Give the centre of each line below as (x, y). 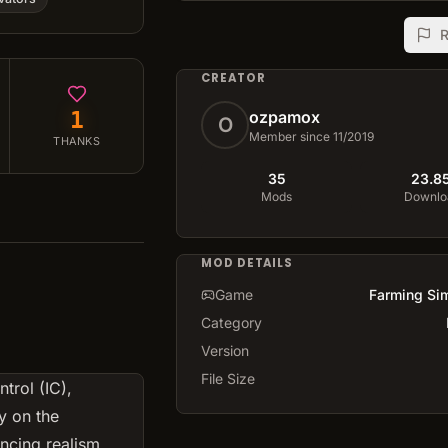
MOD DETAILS (247, 262)
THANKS (76, 140)
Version (225, 351)
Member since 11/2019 (311, 136)
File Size (228, 379)
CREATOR (233, 77)
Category (231, 323)
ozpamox (284, 116)
